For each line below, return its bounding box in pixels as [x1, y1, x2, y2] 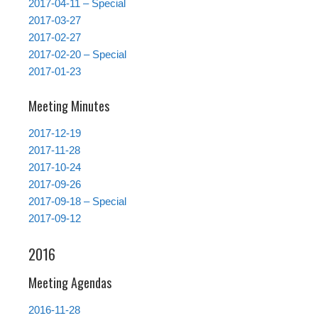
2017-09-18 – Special [28, 195, 126, 208]
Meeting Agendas [28, 273, 111, 292]
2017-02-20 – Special [28, 48, 126, 61]
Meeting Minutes [28, 97, 109, 116]
